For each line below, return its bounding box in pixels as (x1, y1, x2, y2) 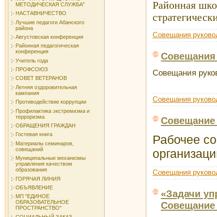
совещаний (15, 146, 43, 152)
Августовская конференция (15, 33, 83, 40)
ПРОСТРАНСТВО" (15, 205, 62, 211)
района (15, 25, 33, 31)
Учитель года (15, 57, 48, 63)
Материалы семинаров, (15, 140, 74, 146)
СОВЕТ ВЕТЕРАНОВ (15, 75, 67, 81)
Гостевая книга (15, 131, 52, 138)
